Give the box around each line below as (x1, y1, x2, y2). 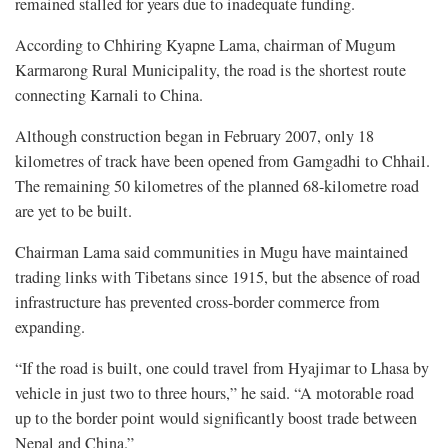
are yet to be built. (15, 200, 132, 223)
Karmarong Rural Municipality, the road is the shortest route (15, 59, 406, 82)
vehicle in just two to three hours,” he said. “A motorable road (15, 382, 414, 405)
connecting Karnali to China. (15, 84, 203, 107)
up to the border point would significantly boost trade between (15, 407, 417, 430)
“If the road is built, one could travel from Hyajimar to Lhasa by (15, 357, 429, 380)
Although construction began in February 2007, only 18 (15, 125, 374, 148)
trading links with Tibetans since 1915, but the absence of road (15, 266, 420, 289)
